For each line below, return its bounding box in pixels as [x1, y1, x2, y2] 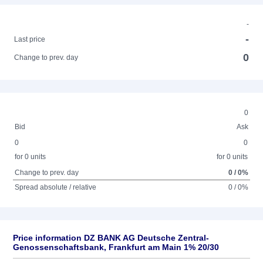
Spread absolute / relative [15, 183, 97, 191]
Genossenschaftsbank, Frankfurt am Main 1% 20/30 [13, 242, 219, 252]
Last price [14, 35, 46, 43]
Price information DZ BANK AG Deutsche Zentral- [13, 233, 209, 242]
